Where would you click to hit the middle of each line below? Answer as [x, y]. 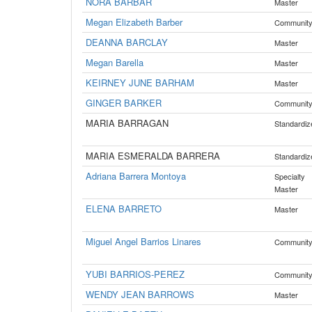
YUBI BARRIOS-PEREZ [135, 274]
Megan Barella [115, 62]
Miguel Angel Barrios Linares [143, 241]
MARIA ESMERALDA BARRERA [153, 156]
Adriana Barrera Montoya [136, 176]
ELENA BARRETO [124, 209]
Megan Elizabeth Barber [134, 22]
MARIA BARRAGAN [127, 123]
